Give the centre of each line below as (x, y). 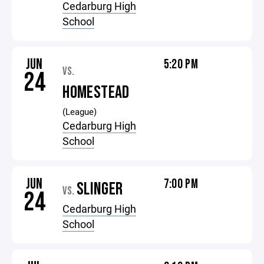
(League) (80, 111)
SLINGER (100, 189)
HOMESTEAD (96, 93)
